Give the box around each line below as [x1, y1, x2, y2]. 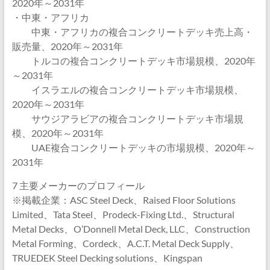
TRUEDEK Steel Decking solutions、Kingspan [11, 252, 202, 263]
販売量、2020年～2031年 [11, 40, 123, 52]
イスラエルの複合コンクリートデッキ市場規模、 [11, 84, 243, 95]
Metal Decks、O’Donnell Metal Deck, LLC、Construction [11, 223, 250, 234]
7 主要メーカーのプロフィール [11, 180, 145, 191]
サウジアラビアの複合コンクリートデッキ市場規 [11, 113, 243, 124]
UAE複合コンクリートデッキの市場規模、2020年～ [11, 142, 256, 153]
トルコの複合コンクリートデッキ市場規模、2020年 [11, 55, 256, 66]
